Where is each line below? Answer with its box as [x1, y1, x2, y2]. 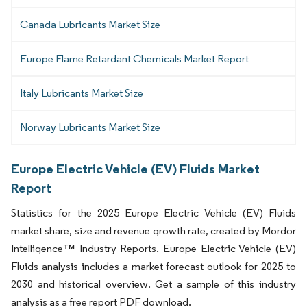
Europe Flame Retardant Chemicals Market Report [20, 51, 249, 65]
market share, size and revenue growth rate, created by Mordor [11, 223, 296, 237]
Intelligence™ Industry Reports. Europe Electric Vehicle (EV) [11, 241, 296, 255]
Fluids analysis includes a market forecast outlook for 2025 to [11, 259, 296, 273]
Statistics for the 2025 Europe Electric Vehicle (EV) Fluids [11, 206, 296, 219]
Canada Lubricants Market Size [20, 17, 160, 31]
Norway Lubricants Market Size [20, 120, 160, 134]
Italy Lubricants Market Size [20, 86, 143, 99]
